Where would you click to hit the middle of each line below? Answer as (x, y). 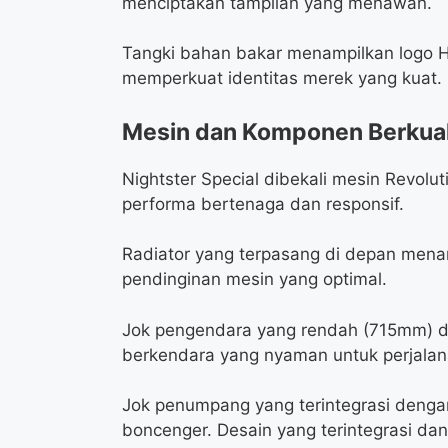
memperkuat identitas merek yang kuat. (282, 78)
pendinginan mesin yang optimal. (254, 279)
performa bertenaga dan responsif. (263, 203)
